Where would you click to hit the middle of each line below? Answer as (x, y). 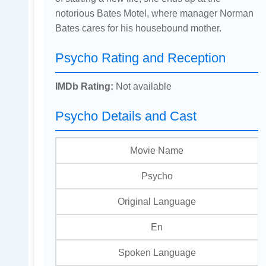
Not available (142, 86)
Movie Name (157, 150)
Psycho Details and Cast (126, 116)
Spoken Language (157, 252)
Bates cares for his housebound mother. (138, 28)
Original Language (157, 201)
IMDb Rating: (84, 86)
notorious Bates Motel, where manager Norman (154, 13)
